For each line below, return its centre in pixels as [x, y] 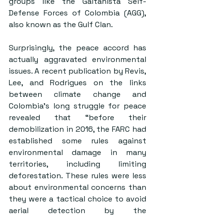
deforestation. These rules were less [77, 176]
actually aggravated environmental [77, 59]
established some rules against [77, 141]
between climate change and [77, 94]
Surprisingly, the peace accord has [77, 48]
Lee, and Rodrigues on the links [77, 83]
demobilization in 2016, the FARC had [77, 129]
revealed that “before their [77, 117]
